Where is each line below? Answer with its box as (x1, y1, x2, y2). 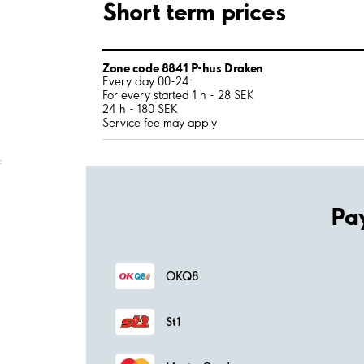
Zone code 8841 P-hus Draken (102, 59, 263, 76)
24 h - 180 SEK (102, 101, 178, 116)
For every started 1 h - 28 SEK (102, 87, 254, 102)
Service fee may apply (102, 115, 217, 130)
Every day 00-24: (102, 73, 193, 89)
